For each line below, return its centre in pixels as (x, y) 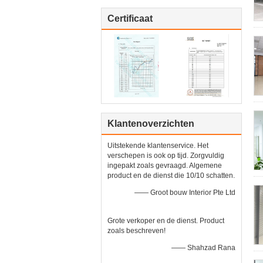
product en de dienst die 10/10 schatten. (171, 176)
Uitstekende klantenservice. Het (158, 146)
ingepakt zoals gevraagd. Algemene (165, 166)
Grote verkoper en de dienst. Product (166, 221)
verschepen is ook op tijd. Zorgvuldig (166, 156)
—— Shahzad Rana (203, 248)
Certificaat (130, 18)
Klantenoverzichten (151, 124)
